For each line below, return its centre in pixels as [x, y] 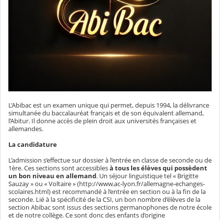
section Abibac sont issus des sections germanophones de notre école [110, 207]
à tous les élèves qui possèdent [158, 168]
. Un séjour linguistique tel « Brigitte [147, 176]
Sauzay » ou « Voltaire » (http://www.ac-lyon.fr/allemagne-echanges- [107, 184]
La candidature [33, 145]
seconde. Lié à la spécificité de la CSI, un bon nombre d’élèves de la [104, 200]
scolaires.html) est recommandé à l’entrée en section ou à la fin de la [107, 192]
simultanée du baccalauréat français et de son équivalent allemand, [106, 113]
